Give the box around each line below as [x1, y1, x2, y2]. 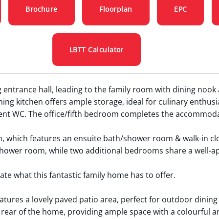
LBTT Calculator [69, 44, 124, 54]
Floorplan [99, 4, 132, 14]
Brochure [25, 4, 58, 14]
